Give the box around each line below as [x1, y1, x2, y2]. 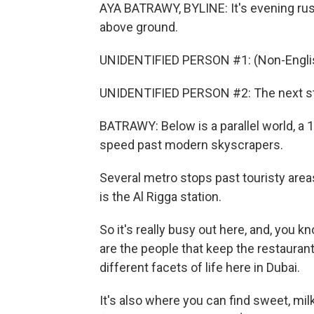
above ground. [100, 20, 178, 34]
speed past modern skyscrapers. [100, 137, 283, 152]
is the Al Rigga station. [100, 189, 221, 204]
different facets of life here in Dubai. [100, 260, 300, 275]
